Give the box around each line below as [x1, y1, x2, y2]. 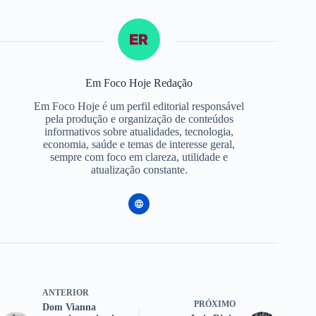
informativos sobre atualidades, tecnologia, [44, 126, 234, 138]
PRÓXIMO [194, 299, 236, 310]
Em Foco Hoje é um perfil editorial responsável [34, 100, 245, 113]
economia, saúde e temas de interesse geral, [43, 138, 236, 151]
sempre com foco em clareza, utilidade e [50, 151, 229, 164]
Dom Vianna [42, 302, 96, 313]
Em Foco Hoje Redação [85, 77, 193, 90]
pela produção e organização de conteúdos [44, 113, 233, 126]
